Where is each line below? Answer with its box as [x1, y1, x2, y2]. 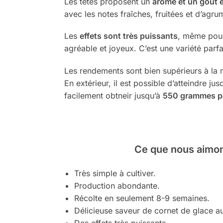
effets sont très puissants [79, 31, 178, 41]
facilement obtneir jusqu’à [64, 90, 163, 101]
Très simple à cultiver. [74, 168, 156, 178]
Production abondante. [74, 180, 160, 191]
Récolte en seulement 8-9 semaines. [74, 193, 210, 203]
